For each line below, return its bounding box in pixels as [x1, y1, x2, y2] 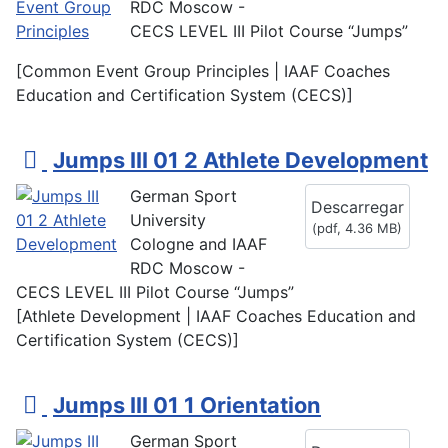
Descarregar [310, 197, 404, 218]
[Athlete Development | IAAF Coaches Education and [16, 306, 416, 327]
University [130, 210, 206, 231]
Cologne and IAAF [130, 234, 267, 255]
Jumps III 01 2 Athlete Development [53, 147, 428, 174]
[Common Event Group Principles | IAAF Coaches [16, 61, 390, 82]
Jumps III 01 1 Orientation [53, 392, 321, 419]
